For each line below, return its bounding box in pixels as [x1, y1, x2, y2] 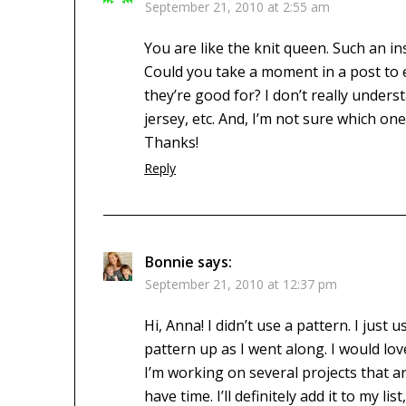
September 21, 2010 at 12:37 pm [145, 275, 338, 293]
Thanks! [144, 131, 199, 152]
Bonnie [145, 251, 195, 272]
